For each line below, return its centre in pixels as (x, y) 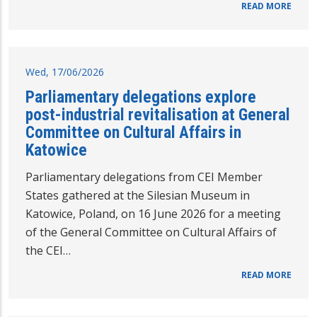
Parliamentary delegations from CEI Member (144, 177)
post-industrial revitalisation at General (158, 115)
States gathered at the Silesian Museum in (138, 196)
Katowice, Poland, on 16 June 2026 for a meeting (153, 214)
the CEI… (48, 251)
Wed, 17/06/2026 (65, 72)
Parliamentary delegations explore (141, 97)
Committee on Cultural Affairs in (133, 133)
